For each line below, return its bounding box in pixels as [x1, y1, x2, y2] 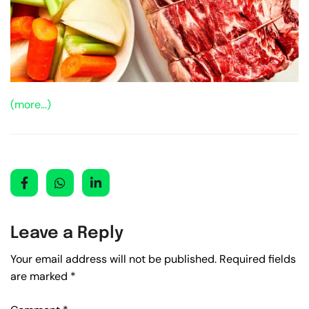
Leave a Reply [10, 224, 123, 242]
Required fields [219, 251, 296, 266]
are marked [10, 268, 70, 283]
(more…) [10, 97, 51, 112]
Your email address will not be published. [10, 251, 217, 266]
